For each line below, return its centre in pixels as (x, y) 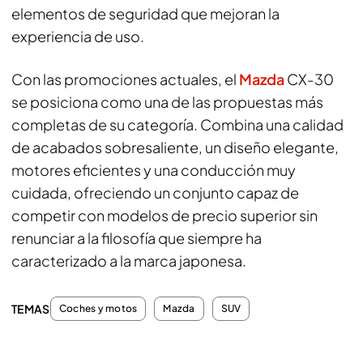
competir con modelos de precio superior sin (164, 215)
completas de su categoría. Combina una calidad (177, 124)
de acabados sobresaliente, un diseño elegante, (175, 147)
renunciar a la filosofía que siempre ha (137, 238)
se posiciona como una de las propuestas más (167, 102)
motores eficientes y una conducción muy (154, 170)
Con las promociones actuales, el (125, 79)
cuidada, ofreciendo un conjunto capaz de (155, 192)
